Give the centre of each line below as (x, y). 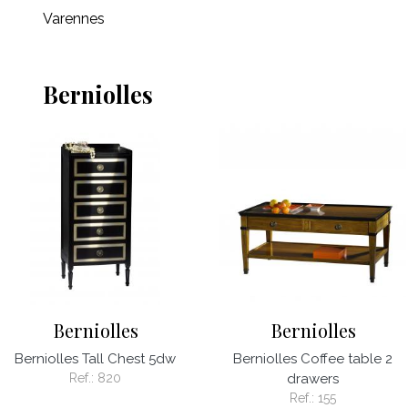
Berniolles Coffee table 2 (313, 358)
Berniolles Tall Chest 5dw (95, 358)
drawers (313, 378)
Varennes (74, 18)
